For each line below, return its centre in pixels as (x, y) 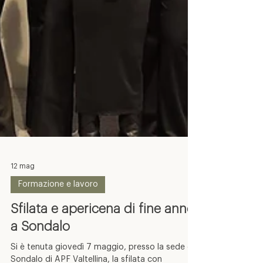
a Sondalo (40, 248)
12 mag (23, 187)
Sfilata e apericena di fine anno (102, 230)
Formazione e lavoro (58, 205)
